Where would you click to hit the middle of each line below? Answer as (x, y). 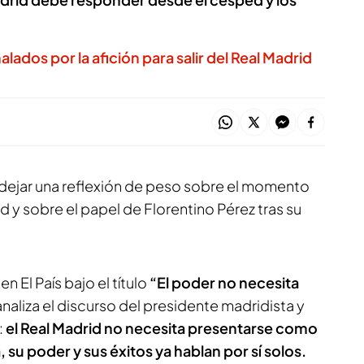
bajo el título (106, 282)
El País (41, 282)
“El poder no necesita (224, 282)
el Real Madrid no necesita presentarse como (162, 328)
